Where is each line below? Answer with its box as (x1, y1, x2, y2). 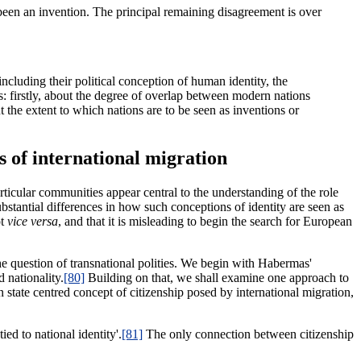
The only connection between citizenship (143, 327, 354, 342)
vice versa (7, 214, 58, 229)
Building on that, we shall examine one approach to (85, 271, 349, 285)
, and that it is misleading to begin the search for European (58, 214, 352, 229)
